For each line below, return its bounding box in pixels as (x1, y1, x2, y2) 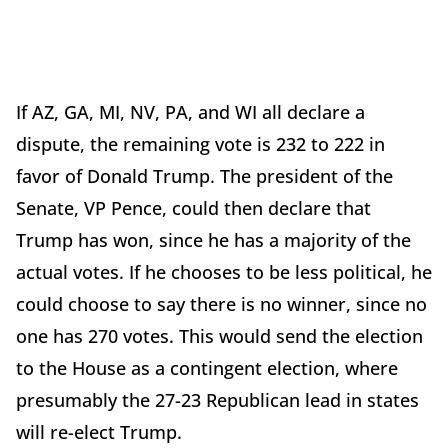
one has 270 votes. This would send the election (16, 323, 423, 348)
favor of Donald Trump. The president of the (16, 163, 393, 188)
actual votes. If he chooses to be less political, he (16, 259, 432, 284)
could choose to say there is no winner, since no (16, 291, 427, 316)
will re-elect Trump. (16, 419, 182, 444)
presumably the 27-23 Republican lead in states (16, 387, 419, 412)
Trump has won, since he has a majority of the (16, 227, 411, 252)
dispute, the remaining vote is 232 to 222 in (16, 131, 385, 156)
